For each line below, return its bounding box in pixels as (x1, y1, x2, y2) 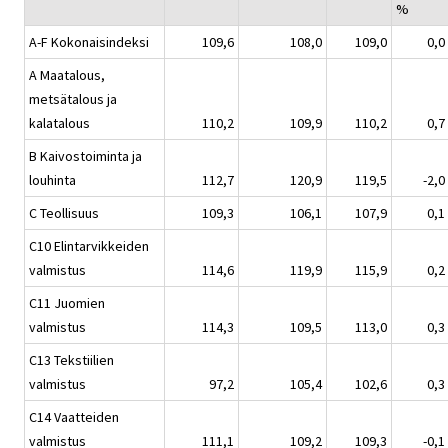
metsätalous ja (29, 90, 117, 109)
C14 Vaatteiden (29, 408, 119, 427)
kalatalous (29, 114, 90, 133)
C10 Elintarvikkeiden (29, 237, 149, 256)
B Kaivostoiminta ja (29, 147, 142, 166)
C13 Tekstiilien (29, 351, 114, 370)
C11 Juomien (29, 294, 105, 313)
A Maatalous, (29, 66, 105, 85)
